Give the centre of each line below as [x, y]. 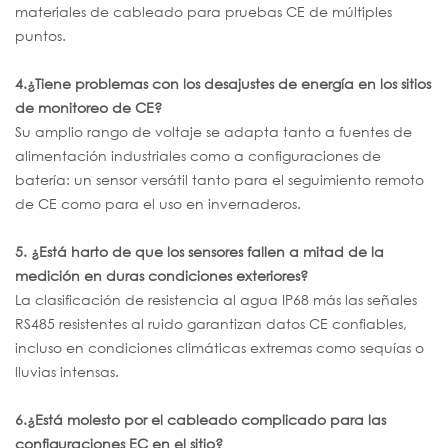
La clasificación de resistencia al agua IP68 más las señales [216, 299]
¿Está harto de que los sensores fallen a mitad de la [207, 251]
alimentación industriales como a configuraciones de [198, 155]
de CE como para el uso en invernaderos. [158, 203]
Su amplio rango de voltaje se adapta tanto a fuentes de [213, 131]
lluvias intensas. [67, 371]
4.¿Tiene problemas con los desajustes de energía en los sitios [223, 83]
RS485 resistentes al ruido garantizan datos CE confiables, [211, 323]
